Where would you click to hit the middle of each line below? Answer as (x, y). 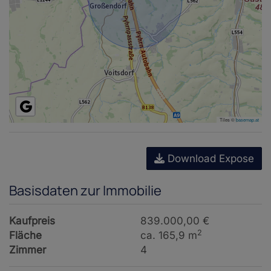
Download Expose (209, 159)
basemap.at (247, 120)
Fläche (25, 236)
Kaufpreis (32, 221)
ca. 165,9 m (169, 236)
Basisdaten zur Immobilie (85, 191)
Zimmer (28, 250)
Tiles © (228, 120)
